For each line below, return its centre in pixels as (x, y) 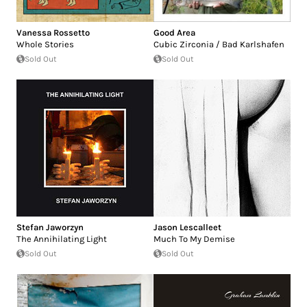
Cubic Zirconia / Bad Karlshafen (219, 44)
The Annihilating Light (62, 238)
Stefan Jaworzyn (50, 227)
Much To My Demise (194, 238)
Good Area (174, 32)
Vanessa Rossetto (53, 32)
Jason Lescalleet (187, 227)
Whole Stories (45, 44)
